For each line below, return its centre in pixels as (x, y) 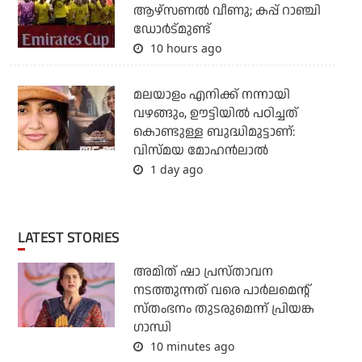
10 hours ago (184, 48)
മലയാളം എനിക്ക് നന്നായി (211, 95)
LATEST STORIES (72, 238)
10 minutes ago (190, 347)
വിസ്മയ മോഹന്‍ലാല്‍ (200, 151)
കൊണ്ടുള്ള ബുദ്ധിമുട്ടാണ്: (214, 133)
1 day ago (175, 170)
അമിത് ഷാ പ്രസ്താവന (203, 272)
